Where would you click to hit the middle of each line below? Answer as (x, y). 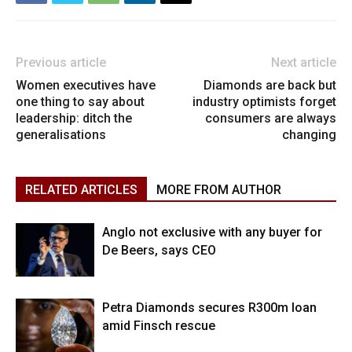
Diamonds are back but (270, 85)
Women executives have (86, 85)
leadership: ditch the (74, 118)
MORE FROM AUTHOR (219, 189)
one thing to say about (80, 101)
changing (309, 134)
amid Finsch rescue (159, 325)
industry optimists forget (264, 101)
